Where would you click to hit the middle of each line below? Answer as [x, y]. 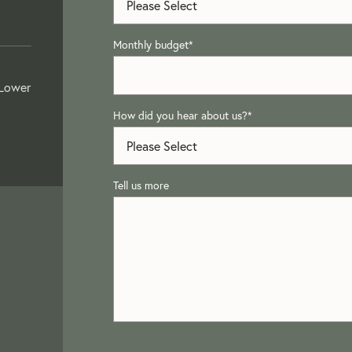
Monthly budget [151, 44]
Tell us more [141, 185]
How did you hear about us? [180, 115]
